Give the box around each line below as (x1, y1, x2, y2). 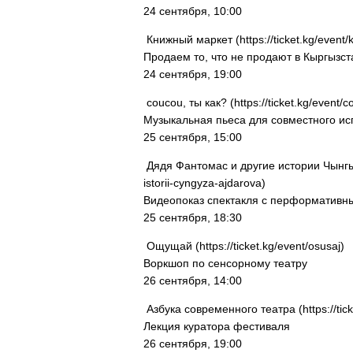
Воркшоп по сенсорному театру (143, 257, 307, 269)
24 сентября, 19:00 (143, 68, 242, 80)
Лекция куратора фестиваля (143, 320, 290, 333)
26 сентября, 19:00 (143, 337, 242, 350)
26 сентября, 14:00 (143, 274, 242, 287)
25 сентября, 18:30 (143, 211, 242, 224)
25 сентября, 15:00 (143, 131, 242, 143)
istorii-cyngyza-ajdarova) (143, 176, 266, 189)
